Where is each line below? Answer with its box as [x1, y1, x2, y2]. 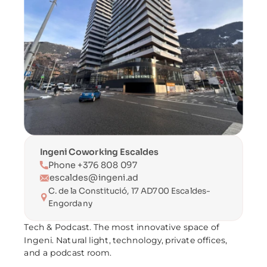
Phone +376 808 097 [48, 159, 138, 171]
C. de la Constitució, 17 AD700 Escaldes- [48, 185, 211, 196]
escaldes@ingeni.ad [49, 172, 139, 184]
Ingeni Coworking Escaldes [39, 146, 159, 158]
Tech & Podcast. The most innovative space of [24, 222, 219, 232]
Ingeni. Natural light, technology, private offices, [24, 235, 227, 246]
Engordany [48, 198, 92, 209]
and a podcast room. [24, 247, 112, 258]
